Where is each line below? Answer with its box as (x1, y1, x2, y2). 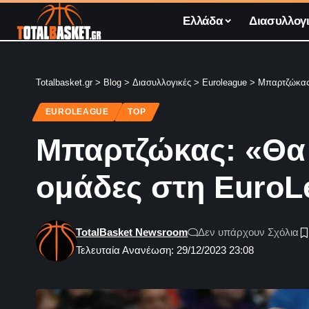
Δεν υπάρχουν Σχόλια (198, 226, 299, 239)
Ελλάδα (183, 14, 223, 28)
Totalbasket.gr (36, 77, 92, 88)
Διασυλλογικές (132, 77, 191, 88)
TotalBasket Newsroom (76, 226, 188, 239)
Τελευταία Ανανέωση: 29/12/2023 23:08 (76, 244, 255, 257)
